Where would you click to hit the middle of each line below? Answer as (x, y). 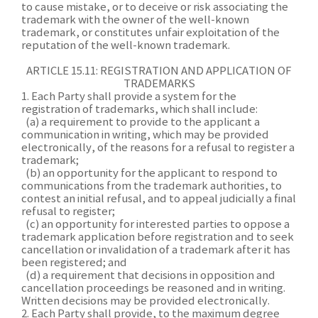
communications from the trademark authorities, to (152, 186)
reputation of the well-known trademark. (126, 46)
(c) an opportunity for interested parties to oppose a (155, 225)
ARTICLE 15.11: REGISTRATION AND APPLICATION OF (159, 71)
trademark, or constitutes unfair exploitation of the (150, 33)
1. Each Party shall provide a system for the (129, 97)
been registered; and (74, 263)
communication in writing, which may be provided (145, 135)
